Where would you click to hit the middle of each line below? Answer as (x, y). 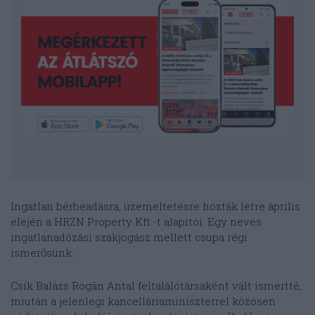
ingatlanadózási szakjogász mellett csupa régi (129, 237)
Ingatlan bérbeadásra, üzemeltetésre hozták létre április (155, 206)
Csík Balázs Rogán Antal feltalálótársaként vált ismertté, (156, 285)
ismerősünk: (42, 252)
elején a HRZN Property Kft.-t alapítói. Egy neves (136, 221)
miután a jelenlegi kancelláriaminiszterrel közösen (143, 301)
